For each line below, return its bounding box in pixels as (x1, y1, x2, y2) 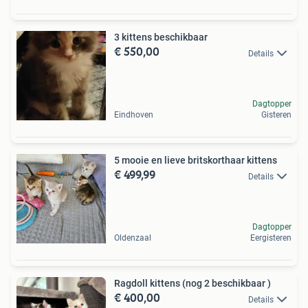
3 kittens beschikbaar (114, 32, 208, 43)
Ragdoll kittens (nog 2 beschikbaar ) (114, 278, 271, 289)
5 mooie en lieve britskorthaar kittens (114, 155, 277, 166)
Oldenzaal (114, 233, 151, 243)
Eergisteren (250, 233, 291, 243)
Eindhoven (114, 110, 153, 120)
